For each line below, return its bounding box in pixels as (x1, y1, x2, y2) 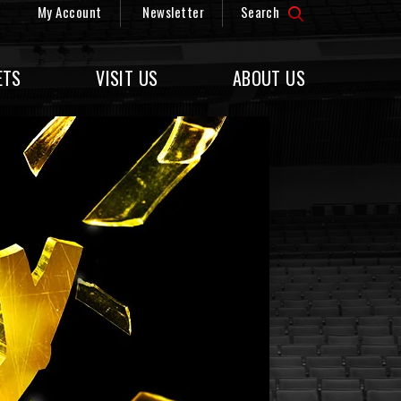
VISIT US (96, 64, 158, 91)
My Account (37, 2, 102, 21)
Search (241, 2, 283, 21)
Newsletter (142, 2, 204, 21)
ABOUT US (232, 64, 306, 91)
